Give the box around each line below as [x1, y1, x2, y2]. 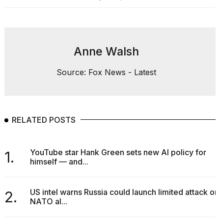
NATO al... [29, 196, 67, 207]
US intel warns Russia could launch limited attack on [29, 187, 219, 197]
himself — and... [29, 157, 88, 167]
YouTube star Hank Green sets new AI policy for [29, 147, 206, 158]
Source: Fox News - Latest [56, 67, 156, 78]
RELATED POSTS [12, 115, 76, 125]
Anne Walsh [74, 44, 139, 59]
